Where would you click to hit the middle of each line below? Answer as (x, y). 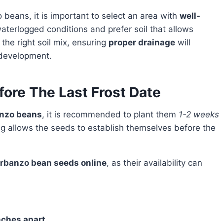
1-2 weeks (199, 114)
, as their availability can (154, 163)
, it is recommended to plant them (110, 114)
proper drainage (142, 42)
